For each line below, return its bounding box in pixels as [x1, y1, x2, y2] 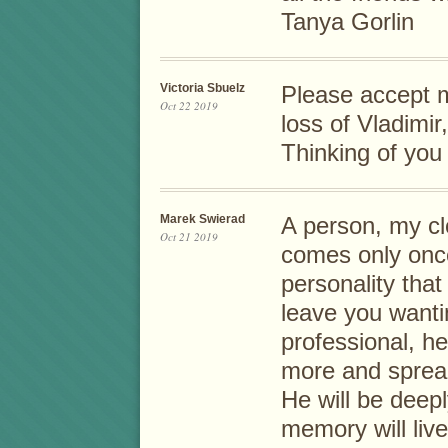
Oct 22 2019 [160, 98, 218, 114]
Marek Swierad [160, 212, 245, 227]
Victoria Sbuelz [160, 81, 245, 96]
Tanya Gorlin [281, 9, 414, 36]
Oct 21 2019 [160, 229, 218, 245]
